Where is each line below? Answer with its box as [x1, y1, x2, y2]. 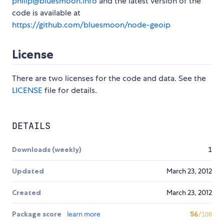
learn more [67, 209, 100, 219]
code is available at [12, 7, 80, 18]
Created [12, 188, 41, 197]
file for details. [42, 85, 97, 96]
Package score [12, 209, 63, 219]
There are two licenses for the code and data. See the [12, 73, 206, 84]
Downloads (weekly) [12, 145, 81, 154]
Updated [12, 166, 44, 176]
